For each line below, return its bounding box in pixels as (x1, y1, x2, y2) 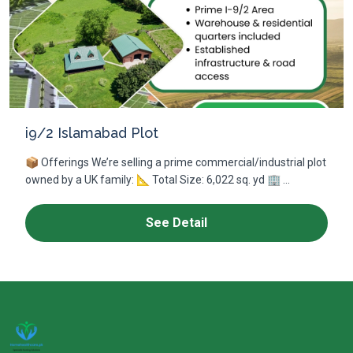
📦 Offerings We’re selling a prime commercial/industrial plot (25, 156, 326, 169)
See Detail (146, 215, 207, 230)
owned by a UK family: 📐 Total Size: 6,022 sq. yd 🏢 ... (25, 173, 290, 186)
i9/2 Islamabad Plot (25, 124, 158, 141)
